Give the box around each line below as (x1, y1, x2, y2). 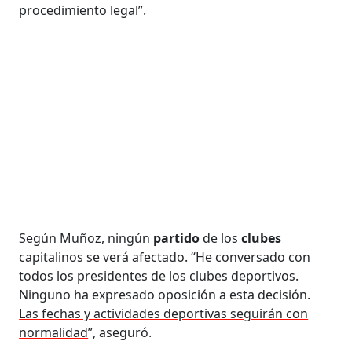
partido (153, 229, 203, 247)
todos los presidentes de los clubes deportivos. (19, 266, 299, 284)
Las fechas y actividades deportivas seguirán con (19, 304, 309, 322)
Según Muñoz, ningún (19, 229, 154, 247)
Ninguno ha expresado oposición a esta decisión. (19, 285, 311, 303)
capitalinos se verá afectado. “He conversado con (19, 247, 311, 266)
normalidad (19, 323, 89, 341)
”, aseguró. (88, 323, 152, 341)
